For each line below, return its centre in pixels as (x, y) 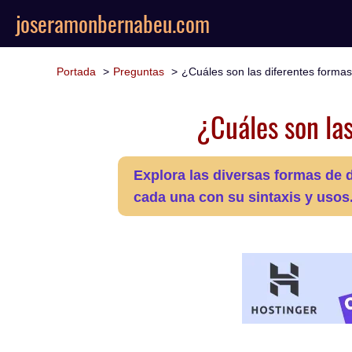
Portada (76, 71)
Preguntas (139, 71)
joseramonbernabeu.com (113, 23)
